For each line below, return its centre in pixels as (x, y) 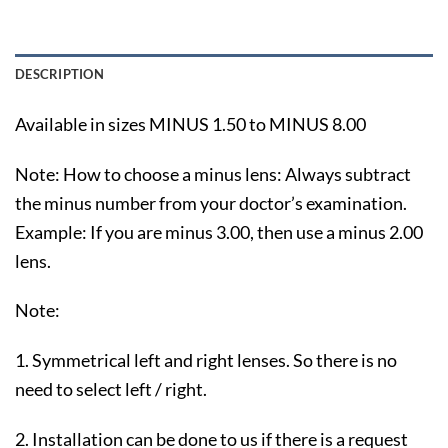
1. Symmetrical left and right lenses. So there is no (206, 360)
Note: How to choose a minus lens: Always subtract (213, 173)
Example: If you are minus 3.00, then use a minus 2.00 (219, 231)
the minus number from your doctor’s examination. (211, 202)
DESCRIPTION (59, 73)
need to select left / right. (111, 389)
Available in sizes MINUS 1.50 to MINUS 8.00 (190, 123)
